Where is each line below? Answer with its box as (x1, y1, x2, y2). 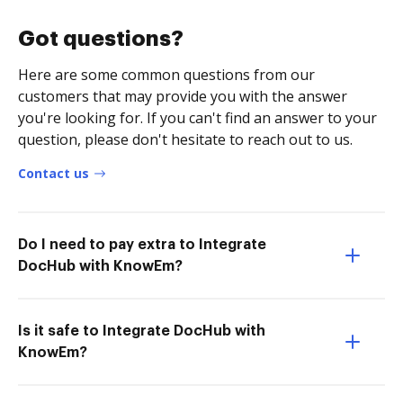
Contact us (18, 164, 89, 182)
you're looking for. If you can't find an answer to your (18, 107, 377, 128)
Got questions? (18, 27, 184, 49)
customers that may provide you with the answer (18, 85, 347, 106)
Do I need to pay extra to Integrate (18, 237, 266, 252)
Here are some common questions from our (18, 64, 315, 85)
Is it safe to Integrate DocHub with (18, 323, 265, 338)
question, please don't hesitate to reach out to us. (18, 129, 353, 149)
